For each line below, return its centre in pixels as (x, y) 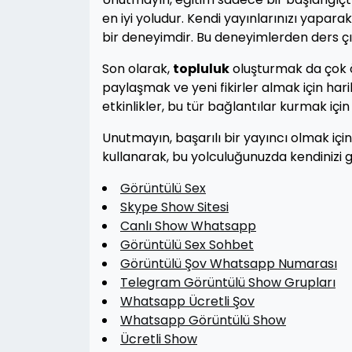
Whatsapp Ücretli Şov (187, 301)
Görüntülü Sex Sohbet (187, 245)
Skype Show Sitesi (174, 207)
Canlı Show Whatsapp (188, 226)
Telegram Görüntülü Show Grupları (228, 282)
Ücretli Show (159, 339)
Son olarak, (137, 69)
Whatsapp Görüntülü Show (203, 320)
